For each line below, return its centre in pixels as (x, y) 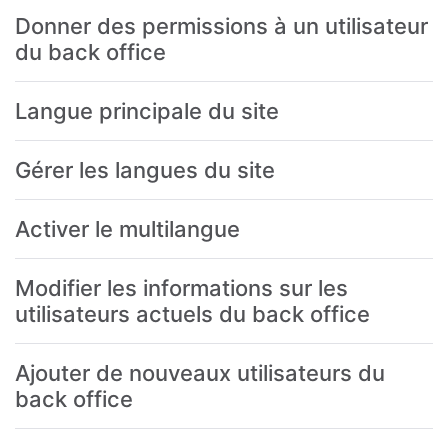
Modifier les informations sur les (181, 287)
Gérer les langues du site (145, 169)
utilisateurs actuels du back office (192, 313)
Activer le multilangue (127, 228)
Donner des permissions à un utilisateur (221, 25)
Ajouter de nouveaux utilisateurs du (200, 372)
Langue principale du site (147, 110)
